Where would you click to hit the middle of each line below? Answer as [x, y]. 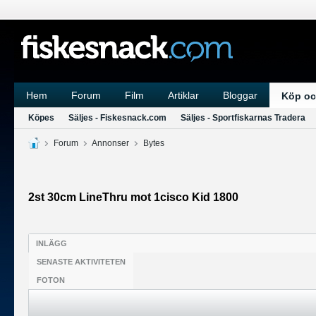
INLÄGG [51, 243]
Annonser [110, 143]
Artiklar [183, 95]
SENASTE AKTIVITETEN [81, 262]
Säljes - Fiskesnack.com [117, 118]
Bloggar [240, 95]
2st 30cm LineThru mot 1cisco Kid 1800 [133, 197]
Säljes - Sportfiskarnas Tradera [243, 118]
